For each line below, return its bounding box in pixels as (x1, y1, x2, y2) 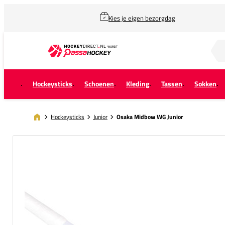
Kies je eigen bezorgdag (108, 13, 175, 23)
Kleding (126, 78, 149, 89)
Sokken (194, 78, 216, 89)
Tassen (161, 78, 182, 89)
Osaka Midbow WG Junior (117, 112, 183, 122)
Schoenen (84, 78, 114, 89)
